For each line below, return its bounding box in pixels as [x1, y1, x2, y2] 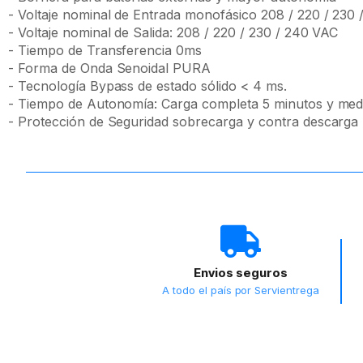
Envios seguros [193, 265, 288, 280]
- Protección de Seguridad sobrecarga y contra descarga [8, 113, 359, 130]
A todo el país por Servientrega [161, 284, 320, 297]
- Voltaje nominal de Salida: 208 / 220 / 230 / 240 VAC [8, 24, 339, 41]
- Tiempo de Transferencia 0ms [8, 42, 203, 58]
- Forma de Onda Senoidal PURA [8, 60, 211, 76]
